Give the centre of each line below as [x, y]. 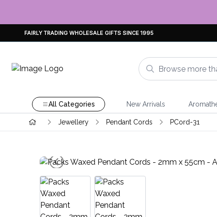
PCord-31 [185, 122]
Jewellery [73, 122]
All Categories [71, 104]
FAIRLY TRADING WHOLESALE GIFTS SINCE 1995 [89, 33]
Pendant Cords [129, 122]
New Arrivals [146, 104]
